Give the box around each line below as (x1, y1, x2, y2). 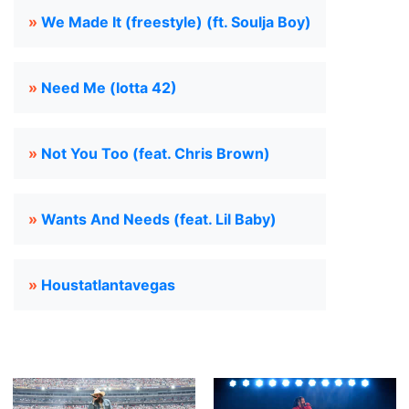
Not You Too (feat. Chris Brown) (41, 144, 270, 163)
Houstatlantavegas (41, 276, 175, 294)
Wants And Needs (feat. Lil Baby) (41, 210, 277, 228)
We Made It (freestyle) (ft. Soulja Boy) (41, 13, 311, 31)
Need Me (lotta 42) (41, 79, 177, 97)
